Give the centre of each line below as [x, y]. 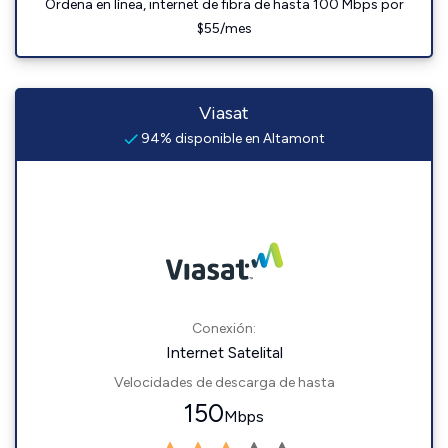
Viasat [224, 113]
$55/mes [224, 28]
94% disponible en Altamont [231, 138]
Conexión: [224, 328]
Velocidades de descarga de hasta [224, 382]
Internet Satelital [224, 352]
